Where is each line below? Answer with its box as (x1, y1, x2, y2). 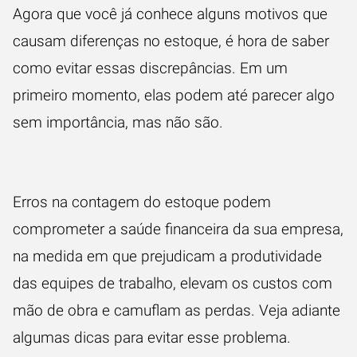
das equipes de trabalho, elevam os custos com (13, 274, 332, 292)
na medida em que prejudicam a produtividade (13, 247, 322, 265)
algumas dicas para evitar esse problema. (13, 328, 291, 347)
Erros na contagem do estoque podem (13, 193, 271, 211)
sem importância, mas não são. (13, 113, 227, 131)
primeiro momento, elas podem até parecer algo (13, 86, 335, 104)
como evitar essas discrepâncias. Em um (13, 59, 288, 77)
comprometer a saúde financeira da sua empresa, (13, 220, 343, 238)
